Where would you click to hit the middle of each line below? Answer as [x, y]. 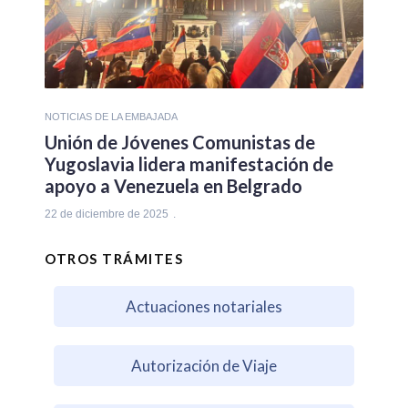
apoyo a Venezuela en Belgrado [173, 185]
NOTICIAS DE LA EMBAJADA [111, 116]
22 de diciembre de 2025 [107, 214]
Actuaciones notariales [204, 306]
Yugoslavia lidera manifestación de [189, 163]
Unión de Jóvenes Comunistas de [180, 142]
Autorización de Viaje [204, 365]
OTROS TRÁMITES [114, 258]
